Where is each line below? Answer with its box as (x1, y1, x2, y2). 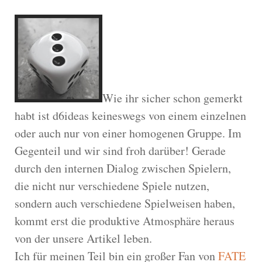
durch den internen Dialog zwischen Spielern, (15, 160, 231, 176)
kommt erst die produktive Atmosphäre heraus (15, 212, 235, 229)
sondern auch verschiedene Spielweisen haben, (15, 195, 235, 211)
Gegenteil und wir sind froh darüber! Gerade (15, 142, 226, 158)
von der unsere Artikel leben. (15, 230, 152, 246)
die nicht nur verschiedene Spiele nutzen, (15, 177, 209, 194)
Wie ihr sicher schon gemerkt (102, 89, 243, 106)
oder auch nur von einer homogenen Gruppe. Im (15, 125, 242, 141)
